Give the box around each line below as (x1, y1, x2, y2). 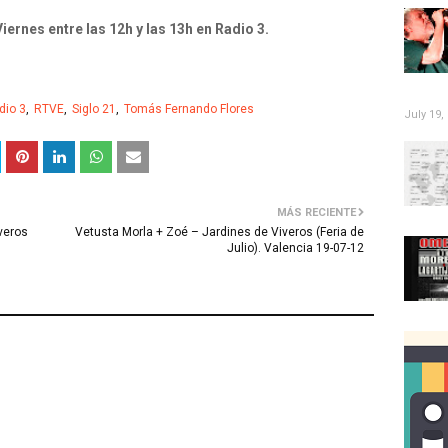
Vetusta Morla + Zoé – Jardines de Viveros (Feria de (75, 225, 364, 239)
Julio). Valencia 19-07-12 (227, 241, 364, 255)
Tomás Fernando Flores (124, 102, 254, 116)
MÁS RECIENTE (277, 206, 356, 219)
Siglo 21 (72, 102, 116, 116)
